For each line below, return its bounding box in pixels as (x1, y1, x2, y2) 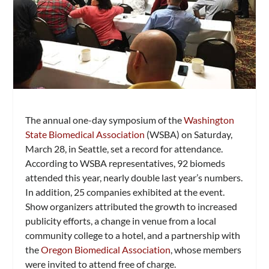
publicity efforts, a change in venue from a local (25, 215, 217, 227)
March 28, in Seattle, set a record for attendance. (25, 143, 223, 155)
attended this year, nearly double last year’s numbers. (25, 172, 243, 184)
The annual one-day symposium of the (25, 114, 184, 126)
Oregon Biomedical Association (41, 244, 171, 256)
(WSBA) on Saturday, (145, 128, 233, 141)
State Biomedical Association (25, 128, 145, 141)
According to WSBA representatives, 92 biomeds (25, 157, 226, 169)
